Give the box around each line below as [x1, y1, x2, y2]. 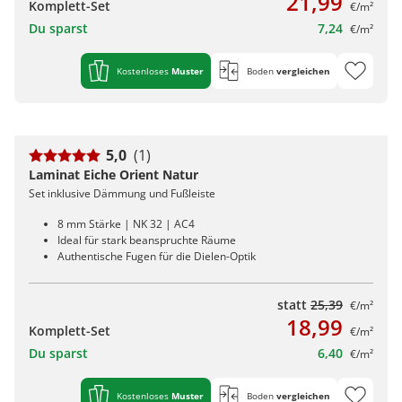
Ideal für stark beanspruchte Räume [57, 232, 236, 249]
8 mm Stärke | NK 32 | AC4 [57, 216, 195, 232]
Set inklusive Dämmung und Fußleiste [29, 186, 215, 202]
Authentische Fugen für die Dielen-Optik [57, 249, 256, 265]
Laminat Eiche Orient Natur [29, 166, 198, 184]
